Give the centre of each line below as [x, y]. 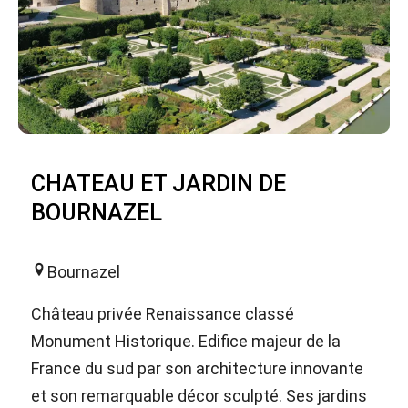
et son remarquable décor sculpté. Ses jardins [199, 395]
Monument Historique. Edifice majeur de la [186, 341]
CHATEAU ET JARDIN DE [158, 183]
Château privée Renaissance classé [163, 313]
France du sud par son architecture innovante [197, 368]
